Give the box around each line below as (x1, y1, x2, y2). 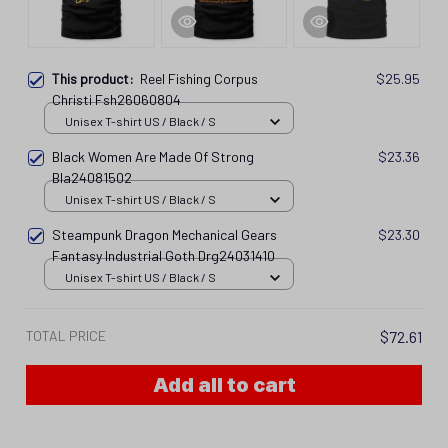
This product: (52, 69, 140, 87)
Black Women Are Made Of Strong (52, 147, 254, 165)
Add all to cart (152, 372, 296, 397)
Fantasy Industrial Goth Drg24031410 (52, 246, 275, 264)
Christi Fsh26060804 (52, 90, 181, 108)
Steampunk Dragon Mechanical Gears (52, 225, 277, 243)
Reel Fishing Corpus (140, 69, 258, 87)
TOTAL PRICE (26, 326, 106, 344)
